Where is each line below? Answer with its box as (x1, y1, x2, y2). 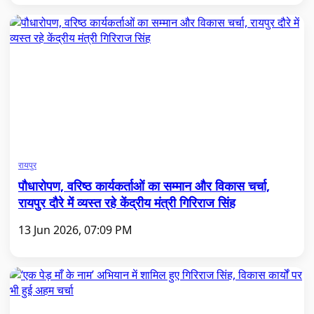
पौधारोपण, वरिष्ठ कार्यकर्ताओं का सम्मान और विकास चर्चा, (18, 177, 270, 194)
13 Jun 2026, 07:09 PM (18, 222, 132, 238)
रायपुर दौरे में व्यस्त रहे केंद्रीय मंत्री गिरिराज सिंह (18, 194, 235, 211)
